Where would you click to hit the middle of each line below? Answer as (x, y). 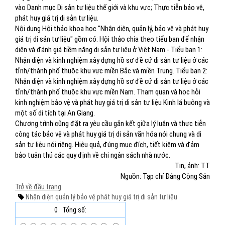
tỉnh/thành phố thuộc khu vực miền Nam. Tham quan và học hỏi (108, 92)
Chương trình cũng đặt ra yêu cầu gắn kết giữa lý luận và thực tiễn (110, 124)
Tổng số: (74, 210)
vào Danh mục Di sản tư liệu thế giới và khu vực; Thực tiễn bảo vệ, (110, 8)
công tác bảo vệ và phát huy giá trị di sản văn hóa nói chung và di (108, 134)
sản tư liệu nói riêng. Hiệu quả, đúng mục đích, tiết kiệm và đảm (107, 145)
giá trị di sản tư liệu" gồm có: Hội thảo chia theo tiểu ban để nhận (110, 39)
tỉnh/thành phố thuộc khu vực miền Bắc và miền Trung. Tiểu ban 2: (111, 71)
